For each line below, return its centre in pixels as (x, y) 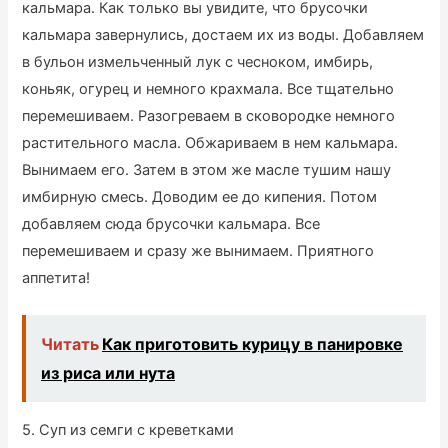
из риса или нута (108, 372)
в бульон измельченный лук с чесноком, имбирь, (198, 61)
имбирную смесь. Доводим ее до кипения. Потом (200, 196)
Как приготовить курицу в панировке (253, 343)
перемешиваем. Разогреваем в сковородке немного (209, 115)
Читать (70, 343)
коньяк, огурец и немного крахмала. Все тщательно (208, 88)
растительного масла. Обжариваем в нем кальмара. (210, 142)
